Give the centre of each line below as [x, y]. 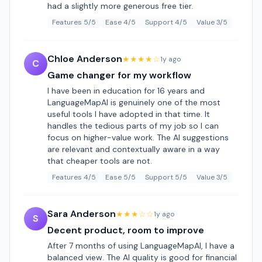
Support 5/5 [166, 177]
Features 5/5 [74, 22]
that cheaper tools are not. [100, 161]
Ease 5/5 [120, 177]
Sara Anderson [82, 214]
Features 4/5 [74, 177]
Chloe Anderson [85, 59]
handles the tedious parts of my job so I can [133, 126]
